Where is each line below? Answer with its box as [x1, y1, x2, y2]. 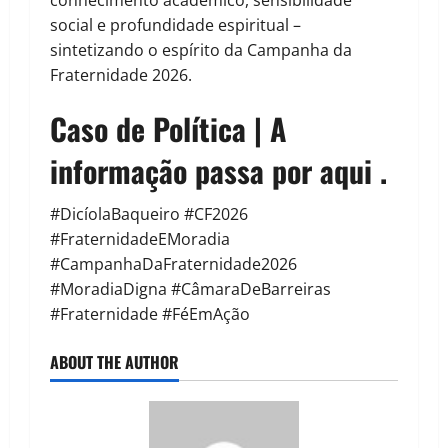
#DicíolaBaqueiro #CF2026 [50, 203, 248, 226]
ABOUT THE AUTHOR [50, 350, 179, 375]
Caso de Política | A [50, 106, 287, 152]
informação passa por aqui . [50, 148, 387, 194]
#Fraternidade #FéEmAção [50, 303, 250, 326]
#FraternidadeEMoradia [50, 228, 230, 251]
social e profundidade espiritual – [50, 14, 301, 37]
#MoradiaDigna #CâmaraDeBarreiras [50, 278, 331, 301]
